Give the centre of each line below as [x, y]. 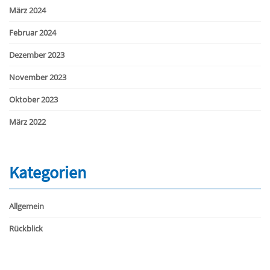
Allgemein [27, 206]
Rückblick [26, 228]
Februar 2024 [33, 32]
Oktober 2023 [33, 99]
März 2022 [27, 121]
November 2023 [38, 77]
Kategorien [48, 172]
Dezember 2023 [37, 55]
